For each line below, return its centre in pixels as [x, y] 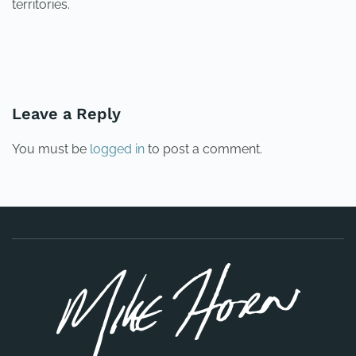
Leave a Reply [66, 114]
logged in [117, 149]
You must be [51, 149]
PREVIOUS [60, 58]
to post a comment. [203, 149]
